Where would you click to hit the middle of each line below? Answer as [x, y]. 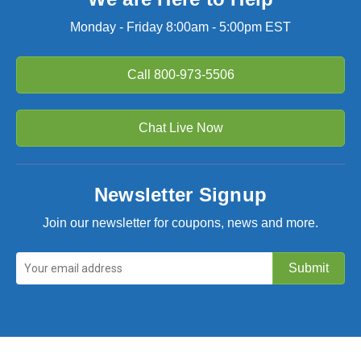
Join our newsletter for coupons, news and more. [180, 222]
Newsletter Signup [180, 194]
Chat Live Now [180, 127]
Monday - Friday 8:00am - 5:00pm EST [180, 27]
